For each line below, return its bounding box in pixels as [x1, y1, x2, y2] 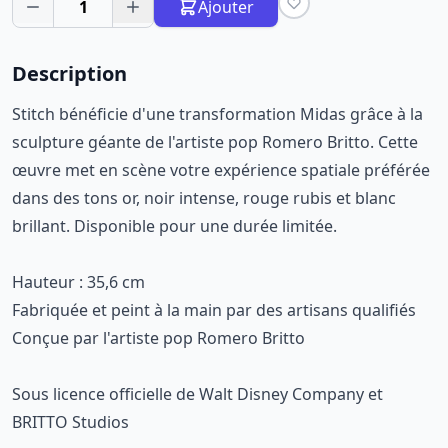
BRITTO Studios [12, 411, 129, 433]
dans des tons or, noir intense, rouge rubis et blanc [12, 187, 396, 209]
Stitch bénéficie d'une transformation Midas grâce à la [12, 103, 423, 125]
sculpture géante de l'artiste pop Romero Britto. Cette [12, 131, 418, 153]
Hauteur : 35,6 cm [12, 271, 145, 293]
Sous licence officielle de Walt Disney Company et [12, 383, 383, 405]
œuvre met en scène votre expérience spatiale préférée [12, 159, 430, 181]
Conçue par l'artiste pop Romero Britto [12, 327, 305, 349]
